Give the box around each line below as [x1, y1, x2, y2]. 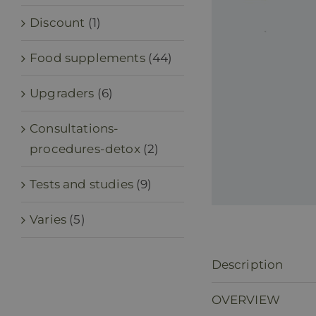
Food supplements [30, 51, 145, 65]
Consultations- [30, 121, 119, 135]
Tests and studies [30, 177, 133, 191]
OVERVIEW [211, 293, 281, 307]
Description [211, 257, 284, 272]
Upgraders [30, 86, 95, 100]
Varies [30, 212, 67, 226]
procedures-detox [30, 142, 140, 156]
